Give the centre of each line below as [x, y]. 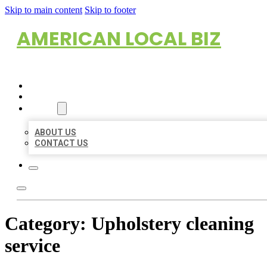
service [32, 246]
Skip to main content [44, 10]
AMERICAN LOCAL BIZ [119, 38]
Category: [48, 224]
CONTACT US [61, 143]
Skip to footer [110, 10]
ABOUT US [55, 132]
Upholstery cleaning [173, 224]
